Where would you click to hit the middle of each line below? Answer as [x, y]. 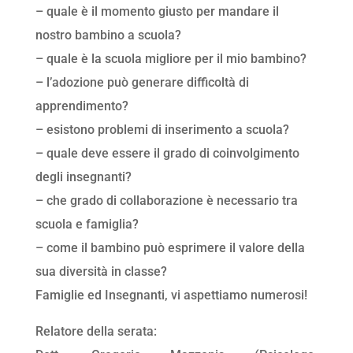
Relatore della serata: [96, 332]
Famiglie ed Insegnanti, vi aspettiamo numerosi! [171, 295]
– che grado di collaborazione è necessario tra [166, 201]
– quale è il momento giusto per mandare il [157, 12]
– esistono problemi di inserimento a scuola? [162, 130]
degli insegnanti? [83, 177]
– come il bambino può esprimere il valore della [170, 248]
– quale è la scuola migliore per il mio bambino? [171, 59]
